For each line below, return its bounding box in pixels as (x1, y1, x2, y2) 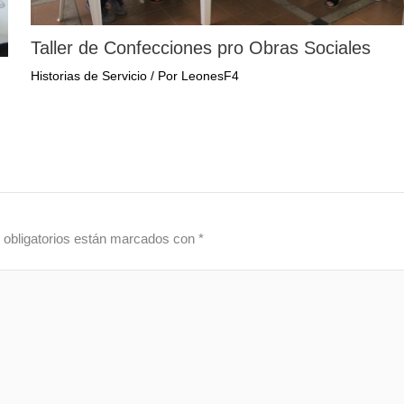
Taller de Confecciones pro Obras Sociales (31, 38, 372, 59)
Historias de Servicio (31, 69, 148, 84)
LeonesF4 (181, 69, 240, 84)
